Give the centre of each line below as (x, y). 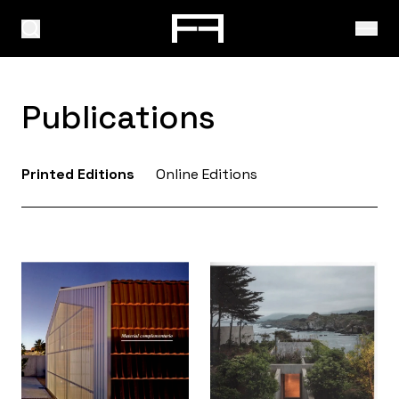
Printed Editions (78, 174)
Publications (118, 118)
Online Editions (207, 174)
